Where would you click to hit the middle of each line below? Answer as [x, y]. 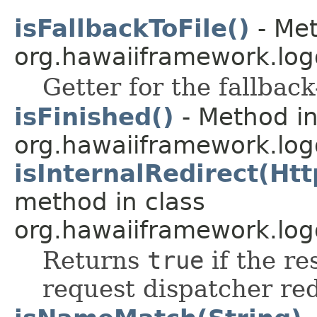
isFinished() [94, 116]
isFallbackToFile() [132, 28]
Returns [95, 260]
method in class [110, 201]
